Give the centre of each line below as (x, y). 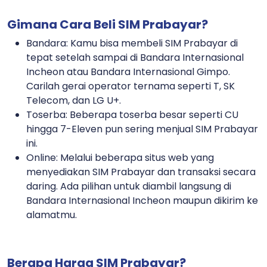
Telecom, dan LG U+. (75, 100)
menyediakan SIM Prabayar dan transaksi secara (141, 172)
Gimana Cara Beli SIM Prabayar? (108, 24)
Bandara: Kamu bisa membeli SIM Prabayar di (132, 43)
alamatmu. (53, 215)
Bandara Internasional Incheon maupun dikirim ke (142, 200)
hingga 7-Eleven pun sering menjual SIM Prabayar (142, 129)
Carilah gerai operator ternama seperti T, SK (131, 86)
